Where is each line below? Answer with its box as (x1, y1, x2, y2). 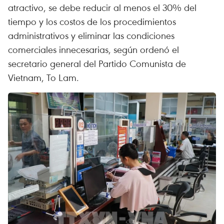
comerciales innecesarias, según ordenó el (8, 43, 179, 55)
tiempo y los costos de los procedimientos (8, 15, 176, 27)
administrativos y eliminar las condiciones (8, 29, 174, 41)
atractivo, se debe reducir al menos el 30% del (8, 1, 196, 13)
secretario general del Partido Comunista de (8, 57, 186, 69)
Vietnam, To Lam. (8, 71, 79, 83)
